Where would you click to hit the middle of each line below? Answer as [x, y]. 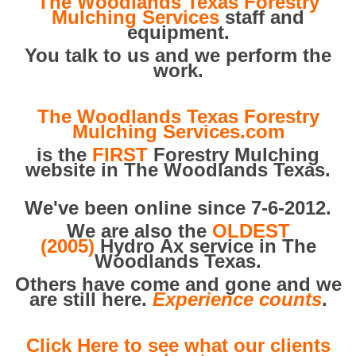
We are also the [139, 231]
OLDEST [251, 231]
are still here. [91, 299]
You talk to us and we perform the [178, 55]
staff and [262, 17]
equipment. [178, 32]
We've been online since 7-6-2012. [178, 208]
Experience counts [237, 299]
